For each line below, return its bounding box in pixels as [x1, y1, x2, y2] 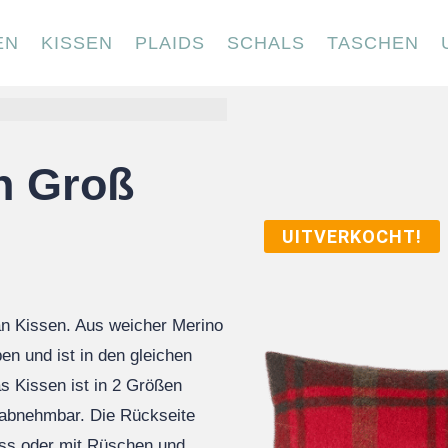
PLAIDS [135, 33, 206, 53]
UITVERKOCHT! [281, 226, 422, 247]
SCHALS [227, 33, 306, 53]
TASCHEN [327, 33, 420, 53]
